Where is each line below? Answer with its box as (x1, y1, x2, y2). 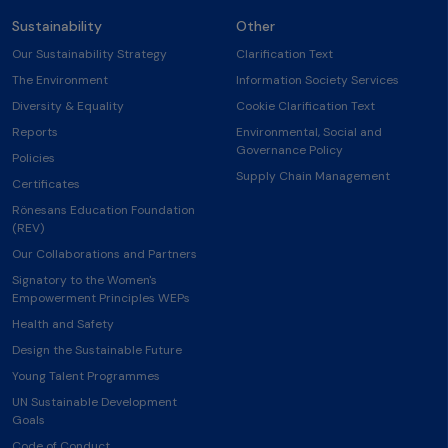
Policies (12, 150, 55, 167)
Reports (12, 124, 58, 141)
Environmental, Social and (235, 124, 382, 141)
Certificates (12, 176, 80, 193)
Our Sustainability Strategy (12, 46, 167, 63)
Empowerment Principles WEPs (12, 290, 190, 307)
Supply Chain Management (235, 168, 390, 185)
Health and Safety (12, 316, 114, 333)
